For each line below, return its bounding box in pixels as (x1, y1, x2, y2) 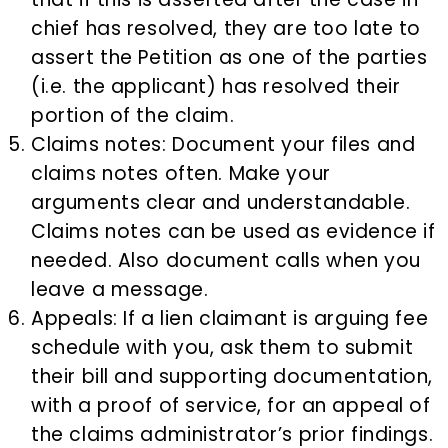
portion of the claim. (31, 102, 235, 130)
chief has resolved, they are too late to (31, 15, 422, 43)
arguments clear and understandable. (31, 189, 411, 217)
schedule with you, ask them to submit (31, 334, 414, 362)
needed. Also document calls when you (31, 247, 421, 275)
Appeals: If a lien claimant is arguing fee (31, 305, 429, 333)
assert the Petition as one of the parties (31, 44, 428, 72)
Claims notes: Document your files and (31, 131, 416, 159)
